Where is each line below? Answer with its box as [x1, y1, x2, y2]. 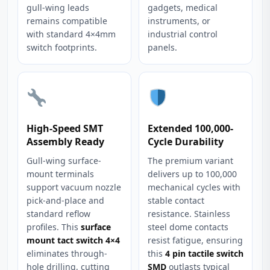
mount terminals [27, 168, 94, 180]
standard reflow [27, 208, 90, 219]
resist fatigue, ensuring [148, 234, 243, 246]
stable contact [148, 195, 204, 206]
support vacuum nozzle [27, 181, 121, 193]
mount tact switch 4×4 [27, 234, 120, 246]
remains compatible [27, 15, 107, 27]
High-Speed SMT [27, 122, 103, 135]
